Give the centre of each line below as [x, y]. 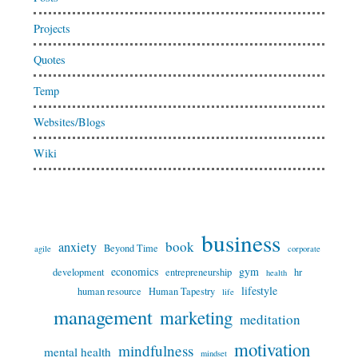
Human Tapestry [181, 291]
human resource [109, 291]
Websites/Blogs [69, 122]
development [78, 272]
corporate [304, 249]
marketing [196, 317]
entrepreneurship [198, 272]
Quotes [49, 60]
